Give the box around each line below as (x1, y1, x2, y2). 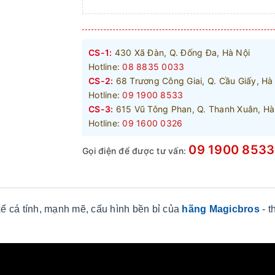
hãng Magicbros (182, 203, 260, 214)
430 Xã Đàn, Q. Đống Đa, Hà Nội (112, 47, 250, 58)
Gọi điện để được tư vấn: (82, 145, 189, 156)
